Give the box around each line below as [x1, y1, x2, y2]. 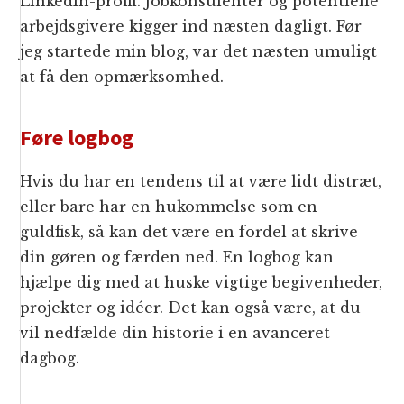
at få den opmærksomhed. [20, 68, 225, 87]
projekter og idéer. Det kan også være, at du [20, 298, 362, 317]
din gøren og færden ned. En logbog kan [20, 248, 335, 267]
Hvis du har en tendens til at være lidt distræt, [20, 172, 382, 191]
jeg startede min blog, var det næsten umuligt [20, 42, 378, 61]
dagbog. [20, 349, 80, 368]
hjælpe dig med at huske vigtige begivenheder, [20, 273, 383, 292]
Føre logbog [20, 124, 134, 152]
